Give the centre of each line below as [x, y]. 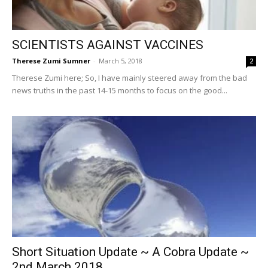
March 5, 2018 [121, 61]
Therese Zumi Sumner [51, 61]
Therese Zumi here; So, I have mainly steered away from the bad [130, 78]
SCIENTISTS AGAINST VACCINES [108, 45]
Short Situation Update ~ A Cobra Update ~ [130, 252]
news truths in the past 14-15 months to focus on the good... [120, 91]
